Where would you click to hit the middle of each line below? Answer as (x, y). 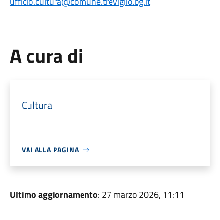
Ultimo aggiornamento (54, 195)
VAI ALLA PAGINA (50, 150)
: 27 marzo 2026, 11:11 (141, 195)
